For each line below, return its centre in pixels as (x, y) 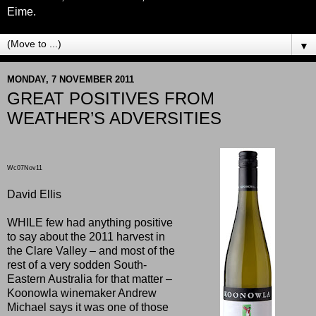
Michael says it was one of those (88, 307)
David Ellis (34, 194)
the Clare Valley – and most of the (91, 250)
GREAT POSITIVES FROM (111, 98)
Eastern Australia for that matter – (90, 279)
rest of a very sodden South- (77, 265)
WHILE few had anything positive (90, 222)
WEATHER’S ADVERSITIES (114, 118)
